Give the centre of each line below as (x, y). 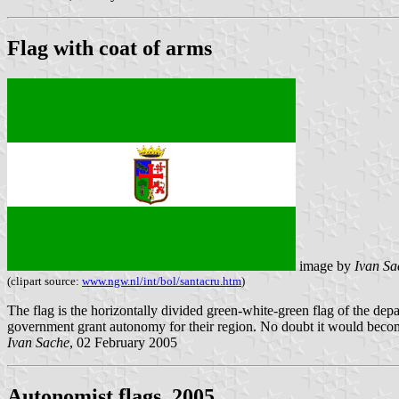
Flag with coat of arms (110, 49)
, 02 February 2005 (123, 343)
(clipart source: (45, 281)
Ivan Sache (38, 343)
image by (325, 266)
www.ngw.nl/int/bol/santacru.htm (162, 281)
